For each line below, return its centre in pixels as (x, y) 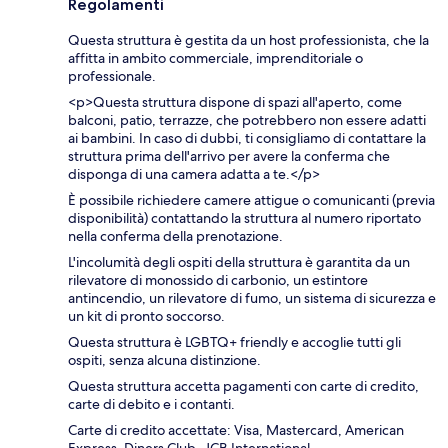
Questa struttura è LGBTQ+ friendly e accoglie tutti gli (234, 341)
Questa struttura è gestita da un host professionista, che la (248, 39)
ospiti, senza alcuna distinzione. (164, 359)
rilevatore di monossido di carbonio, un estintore (218, 279)
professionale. (112, 75)
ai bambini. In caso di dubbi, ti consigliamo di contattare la (247, 137)
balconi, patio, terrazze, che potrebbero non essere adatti (247, 119)
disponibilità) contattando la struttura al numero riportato (244, 217)
